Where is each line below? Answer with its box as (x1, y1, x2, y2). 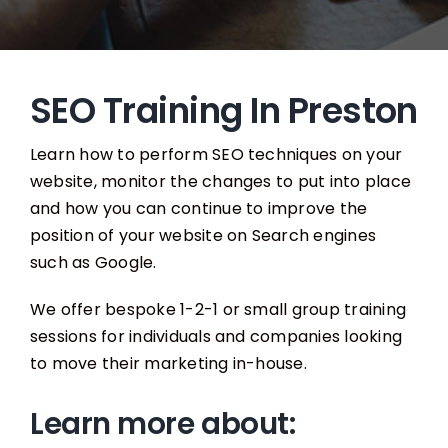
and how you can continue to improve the (29, 196, 368, 220)
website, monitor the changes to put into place (29, 169, 412, 193)
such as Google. (29, 250, 157, 274)
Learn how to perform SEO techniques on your (29, 142, 403, 166)
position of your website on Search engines (29, 223, 377, 247)
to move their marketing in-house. (29, 351, 307, 375)
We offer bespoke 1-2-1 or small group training (29, 297, 407, 321)
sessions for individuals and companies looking (29, 324, 403, 348)
